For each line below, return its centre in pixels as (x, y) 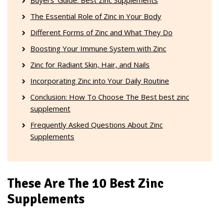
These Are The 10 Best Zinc (86, 184)
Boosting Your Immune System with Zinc (98, 48)
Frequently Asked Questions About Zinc (97, 124)
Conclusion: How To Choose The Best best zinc (110, 97)
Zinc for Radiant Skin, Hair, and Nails (90, 64)
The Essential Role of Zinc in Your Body (96, 16)
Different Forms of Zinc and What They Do (101, 32)
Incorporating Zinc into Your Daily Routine (100, 80)
